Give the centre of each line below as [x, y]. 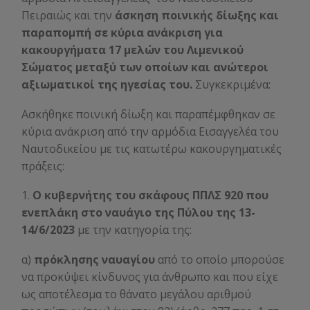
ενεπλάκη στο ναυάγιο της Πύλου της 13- [138, 213]
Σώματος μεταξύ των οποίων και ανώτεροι [145, 67]
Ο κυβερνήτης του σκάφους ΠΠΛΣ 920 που [151, 195]
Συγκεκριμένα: [231, 85]
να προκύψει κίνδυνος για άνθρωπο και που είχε [150, 276]
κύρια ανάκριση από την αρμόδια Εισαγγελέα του [150, 131]
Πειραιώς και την [68, 16]
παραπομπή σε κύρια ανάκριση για [122, 33]
